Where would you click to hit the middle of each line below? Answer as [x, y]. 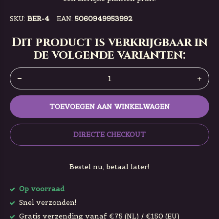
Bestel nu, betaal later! [109, 167]
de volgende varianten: [109, 55]
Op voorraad [41, 189]
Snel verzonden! [47, 202]
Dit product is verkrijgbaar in [109, 43]
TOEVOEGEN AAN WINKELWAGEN [109, 107]
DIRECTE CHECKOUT [109, 134]
